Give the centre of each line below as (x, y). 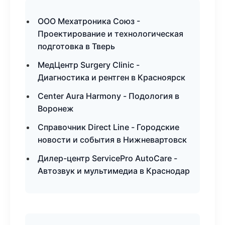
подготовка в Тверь (76, 46)
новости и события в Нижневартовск (112, 140)
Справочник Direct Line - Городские (108, 127)
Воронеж (56, 108)
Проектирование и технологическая (110, 34)
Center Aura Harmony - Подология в (108, 96)
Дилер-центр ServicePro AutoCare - (107, 158)
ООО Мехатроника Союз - (89, 21)
